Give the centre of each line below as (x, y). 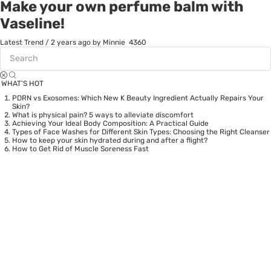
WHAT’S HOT (22, 83)
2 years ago (71, 42)
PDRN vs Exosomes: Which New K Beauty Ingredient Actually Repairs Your (138, 98)
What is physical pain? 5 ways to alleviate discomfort (103, 115)
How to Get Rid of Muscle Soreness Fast (80, 149)
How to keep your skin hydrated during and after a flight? (110, 140)
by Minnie (109, 42)
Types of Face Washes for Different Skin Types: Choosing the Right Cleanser (141, 132)
